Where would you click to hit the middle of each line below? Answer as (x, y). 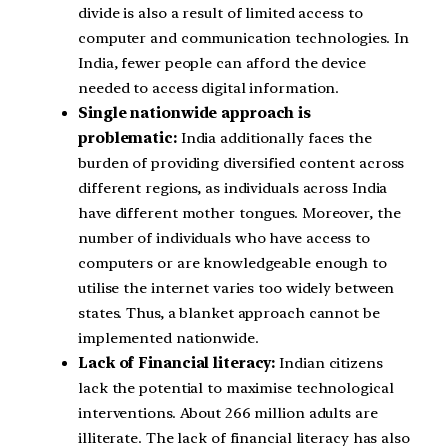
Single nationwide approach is (195, 113)
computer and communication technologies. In (243, 38)
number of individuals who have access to (224, 238)
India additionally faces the (276, 138)
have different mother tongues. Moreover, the (239, 213)
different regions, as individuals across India (233, 188)
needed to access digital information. (209, 88)
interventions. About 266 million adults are (228, 413)
